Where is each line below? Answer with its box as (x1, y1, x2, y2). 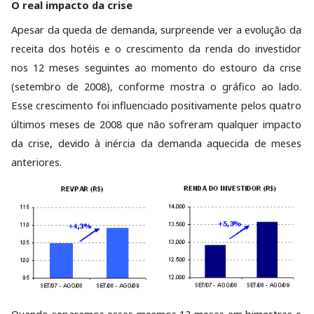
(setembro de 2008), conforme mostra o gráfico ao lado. (11, 79, 301, 93)
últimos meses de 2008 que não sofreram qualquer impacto (11, 117, 301, 131)
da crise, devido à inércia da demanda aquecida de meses (11, 136, 301, 150)
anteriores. (11, 155, 62, 169)
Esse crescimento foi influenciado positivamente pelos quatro (11, 98, 301, 112)
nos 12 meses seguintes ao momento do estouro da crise (11, 60, 301, 74)
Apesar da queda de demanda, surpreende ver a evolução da (11, 22, 301, 36)
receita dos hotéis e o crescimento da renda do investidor (11, 41, 301, 55)
